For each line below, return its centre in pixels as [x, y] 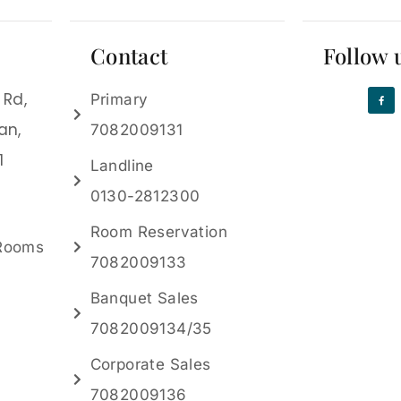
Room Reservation [159, 232]
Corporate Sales [150, 365]
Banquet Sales [144, 299]
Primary [119, 100]
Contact [129, 56]
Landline [122, 166]
